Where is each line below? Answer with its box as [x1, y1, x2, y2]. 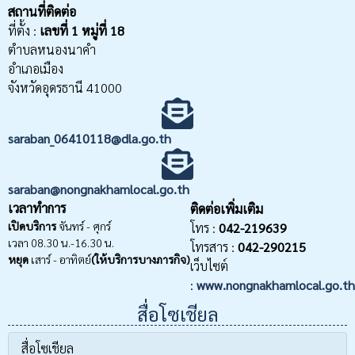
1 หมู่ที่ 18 [71, 21, 124, 39]
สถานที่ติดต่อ [8, 2, 76, 20]
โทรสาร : [190, 238, 235, 255]
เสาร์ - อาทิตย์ [29, 251, 91, 266]
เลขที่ [40, 21, 71, 39]
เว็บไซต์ [190, 257, 228, 274]
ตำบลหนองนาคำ [8, 40, 96, 58]
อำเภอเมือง [8, 59, 63, 77]
